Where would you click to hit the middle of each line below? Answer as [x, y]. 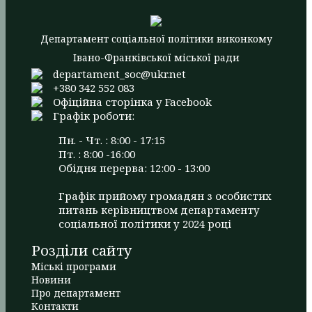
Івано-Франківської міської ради [156, 58]
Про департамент [76, 293]
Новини [51, 280]
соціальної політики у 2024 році [145, 224]
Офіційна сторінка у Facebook [132, 102]
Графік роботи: [94, 116]
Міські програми [74, 267]
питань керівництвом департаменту [159, 210]
